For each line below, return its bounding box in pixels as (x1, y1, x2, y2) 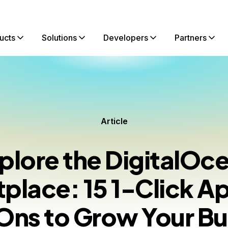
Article (100, 116, 128, 126)
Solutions (42, 33, 77, 43)
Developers (103, 33, 148, 43)
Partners (175, 33, 207, 43)
